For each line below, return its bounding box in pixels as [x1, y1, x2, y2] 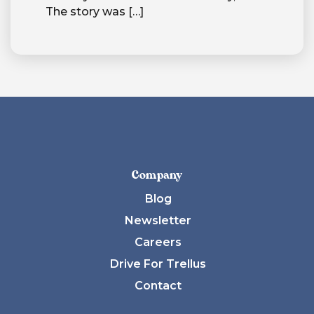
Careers [135, 235, 182, 250]
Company [131, 170, 183, 182]
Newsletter [125, 214, 191, 228]
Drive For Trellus [110, 257, 206, 271]
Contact [135, 279, 182, 293]
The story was [46, 5, 125, 19]
